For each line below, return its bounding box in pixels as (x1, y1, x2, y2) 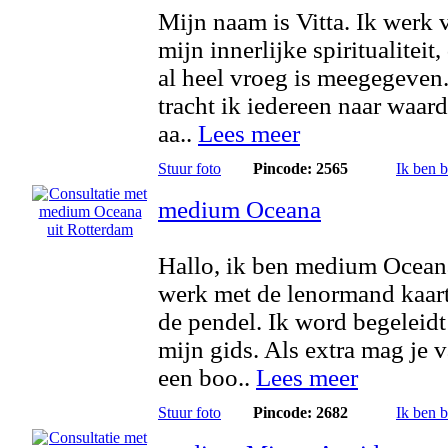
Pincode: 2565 (252, 160, 348, 177)
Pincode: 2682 (252, 404, 348, 421)
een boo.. (158, 364, 256, 391)
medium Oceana (158, 196, 321, 223)
